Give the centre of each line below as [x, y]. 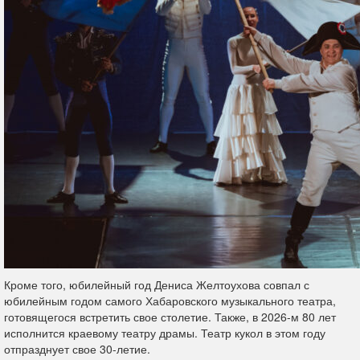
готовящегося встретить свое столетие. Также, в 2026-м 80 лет [170, 317]
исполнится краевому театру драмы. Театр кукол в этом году [165, 333]
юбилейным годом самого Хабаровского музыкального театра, [170, 301]
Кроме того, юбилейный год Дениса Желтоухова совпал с [157, 284]
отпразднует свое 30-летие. [77, 349]
